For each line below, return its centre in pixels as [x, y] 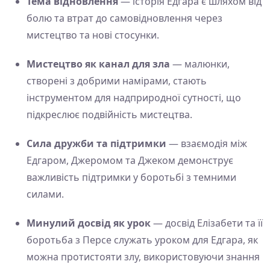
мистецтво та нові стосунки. [93, 35]
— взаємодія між [207, 144]
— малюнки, [200, 64]
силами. [45, 194]
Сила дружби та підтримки [96, 144]
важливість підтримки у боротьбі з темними [131, 177]
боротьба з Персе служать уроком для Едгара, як [142, 240]
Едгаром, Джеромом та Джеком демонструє [130, 161]
